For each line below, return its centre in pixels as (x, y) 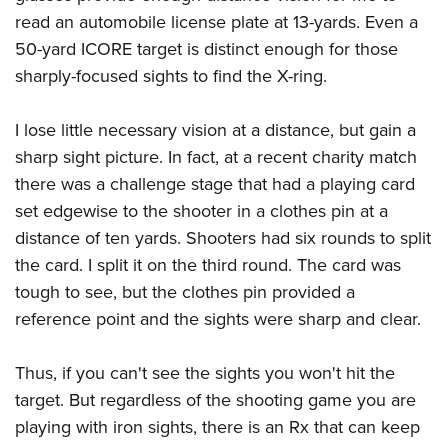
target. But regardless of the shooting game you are (215, 400)
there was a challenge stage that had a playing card (215, 184)
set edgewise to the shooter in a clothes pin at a (201, 211)
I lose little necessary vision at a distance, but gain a (215, 130)
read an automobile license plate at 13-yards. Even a (216, 22)
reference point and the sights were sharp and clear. (218, 319)
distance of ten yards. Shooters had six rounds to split (223, 238)
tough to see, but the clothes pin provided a (185, 292)
